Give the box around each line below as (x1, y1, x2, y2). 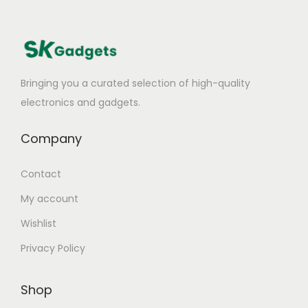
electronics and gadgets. (21, 95, 140, 109)
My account (21, 191, 78, 206)
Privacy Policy (21, 241, 85, 255)
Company (21, 129, 82, 147)
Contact (21, 166, 61, 181)
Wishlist (21, 216, 56, 230)
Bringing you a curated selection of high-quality (21, 76, 250, 90)
